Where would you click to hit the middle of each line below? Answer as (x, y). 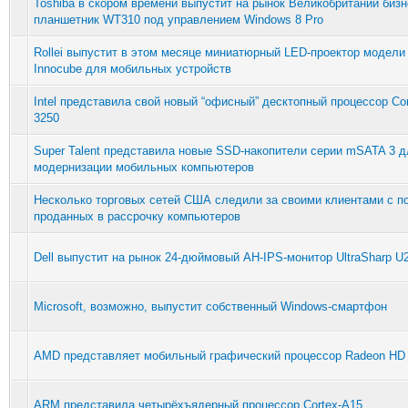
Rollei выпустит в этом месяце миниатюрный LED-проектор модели (219, 52)
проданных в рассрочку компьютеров (137, 216)
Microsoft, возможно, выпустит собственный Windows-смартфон (210, 306)
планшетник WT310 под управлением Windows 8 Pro (178, 19)
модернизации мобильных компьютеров (144, 167)
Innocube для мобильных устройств (133, 68)
